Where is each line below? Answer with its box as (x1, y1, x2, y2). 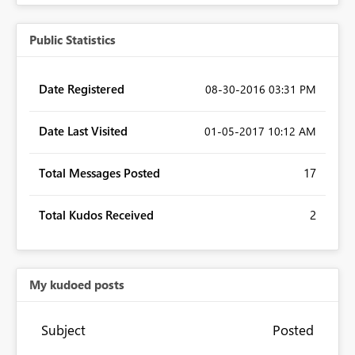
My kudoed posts (29, 277, 124, 293)
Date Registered (39, 81, 124, 97)
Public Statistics (29, 32, 116, 48)
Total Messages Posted (39, 165, 160, 181)
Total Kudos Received (39, 207, 154, 223)
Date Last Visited (39, 123, 128, 139)
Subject (41, 321, 86, 339)
